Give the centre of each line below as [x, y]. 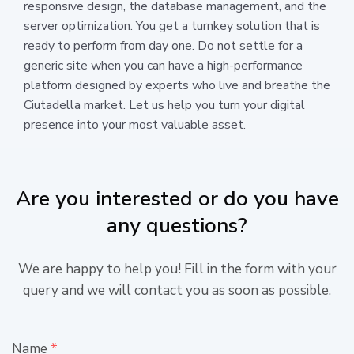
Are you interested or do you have [177, 198]
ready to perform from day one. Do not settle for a [163, 45]
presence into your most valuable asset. [135, 124]
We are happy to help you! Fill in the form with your [177, 269]
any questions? [177, 225]
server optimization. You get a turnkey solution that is [172, 26]
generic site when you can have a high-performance [163, 65]
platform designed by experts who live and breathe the [177, 85]
